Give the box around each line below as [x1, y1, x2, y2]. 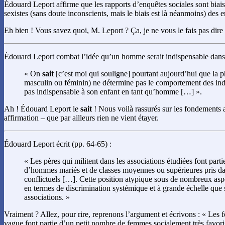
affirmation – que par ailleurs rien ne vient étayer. [4, 114, 159, 123]
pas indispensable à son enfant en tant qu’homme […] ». [24, 87, 202, 96]
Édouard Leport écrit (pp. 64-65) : [4, 140, 111, 149]
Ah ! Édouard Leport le [4, 104, 80, 114]
